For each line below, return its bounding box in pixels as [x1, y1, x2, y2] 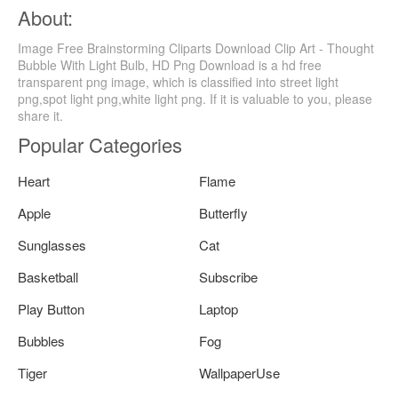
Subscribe [199, 267, 258, 287]
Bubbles [18, 331, 65, 351]
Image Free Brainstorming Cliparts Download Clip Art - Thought [18, 39, 374, 58]
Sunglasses [18, 235, 86, 255]
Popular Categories [18, 131, 182, 159]
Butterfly [199, 203, 248, 223]
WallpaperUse [199, 363, 280, 383]
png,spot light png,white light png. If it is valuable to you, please [18, 90, 372, 108]
